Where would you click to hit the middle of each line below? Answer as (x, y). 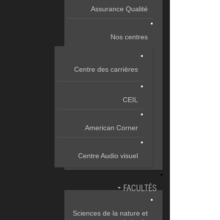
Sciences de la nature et (110, 213)
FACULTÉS (140, 189)
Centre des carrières (106, 69)
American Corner (111, 128)
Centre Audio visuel (108, 156)
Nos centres (129, 37)
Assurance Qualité (119, 9)
